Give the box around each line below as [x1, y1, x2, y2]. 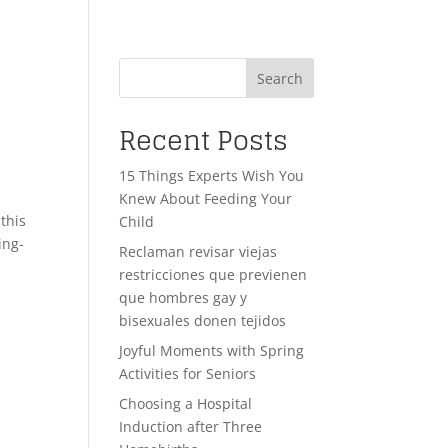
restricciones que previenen [119, 265, 308, 284]
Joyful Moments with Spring [119, 341, 305, 360]
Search [256, 68, 303, 88]
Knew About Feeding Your [119, 189, 293, 208]
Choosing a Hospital [119, 394, 253, 413]
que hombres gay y [119, 288, 248, 307]
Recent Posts [119, 117, 289, 164]
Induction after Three [119, 417, 263, 436]
